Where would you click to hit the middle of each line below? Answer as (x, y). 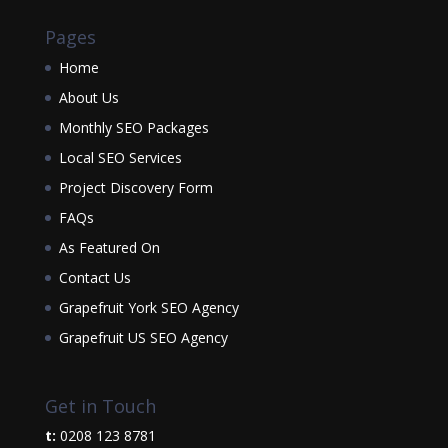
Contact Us (94, 278)
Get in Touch (100, 406)
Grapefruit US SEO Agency (143, 338)
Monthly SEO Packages (133, 128)
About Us (88, 98)
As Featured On (109, 248)
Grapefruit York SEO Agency (148, 308)
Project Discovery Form (135, 188)
